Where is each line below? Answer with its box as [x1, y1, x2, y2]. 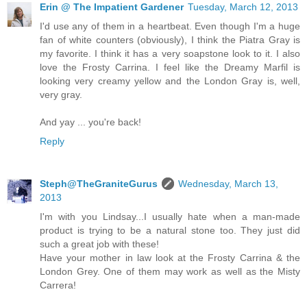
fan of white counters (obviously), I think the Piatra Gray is [40, 34, 300, 45]
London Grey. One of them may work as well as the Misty [40, 265, 300, 277]
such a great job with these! [40, 238, 159, 249]
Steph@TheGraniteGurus [40, 177, 158, 189]
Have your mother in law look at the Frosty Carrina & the [40, 251, 300, 263]
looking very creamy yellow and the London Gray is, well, [40, 75, 300, 86]
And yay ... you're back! [40, 116, 141, 127]
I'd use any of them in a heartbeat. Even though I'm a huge [40, 20, 300, 32]
